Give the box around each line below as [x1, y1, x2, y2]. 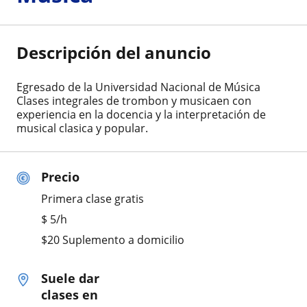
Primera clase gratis [41, 191, 144, 206]
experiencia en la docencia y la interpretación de [16, 106, 266, 122]
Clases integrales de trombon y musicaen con [16, 93, 251, 108]
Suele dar [41, 269, 99, 286]
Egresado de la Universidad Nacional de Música [16, 79, 260, 95]
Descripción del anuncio [16, 40, 211, 64]
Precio [41, 168, 79, 185]
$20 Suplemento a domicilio [41, 232, 184, 247]
